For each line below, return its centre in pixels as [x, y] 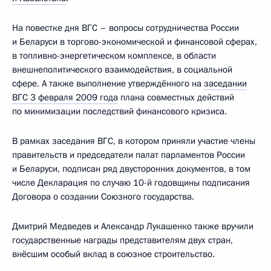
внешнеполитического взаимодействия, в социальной [122, 70]
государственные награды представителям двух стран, [122, 240]
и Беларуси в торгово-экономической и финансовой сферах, [135, 42]
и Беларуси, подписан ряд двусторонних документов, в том [131, 169]
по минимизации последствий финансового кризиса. [119, 111]
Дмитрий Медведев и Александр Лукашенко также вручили [133, 226]
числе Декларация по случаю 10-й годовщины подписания [131, 183]
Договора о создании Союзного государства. [103, 197]
